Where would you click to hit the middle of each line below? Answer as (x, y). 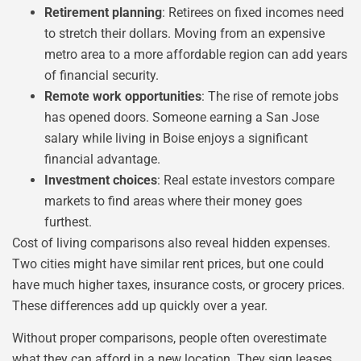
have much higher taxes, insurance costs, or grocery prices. (178, 284)
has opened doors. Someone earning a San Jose (182, 117)
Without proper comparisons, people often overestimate (169, 338)
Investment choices (101, 180)
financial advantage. (102, 159)
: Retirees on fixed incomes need (253, 12)
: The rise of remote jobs (270, 96)
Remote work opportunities (123, 96)
